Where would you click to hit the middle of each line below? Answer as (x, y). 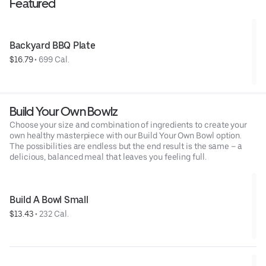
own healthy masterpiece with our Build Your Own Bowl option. (126, 135)
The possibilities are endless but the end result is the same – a (126, 146)
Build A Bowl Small (49, 199)
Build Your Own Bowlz (64, 111)
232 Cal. (54, 213)
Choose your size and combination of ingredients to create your (129, 124)
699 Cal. (54, 59)
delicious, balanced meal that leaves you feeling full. (108, 156)
